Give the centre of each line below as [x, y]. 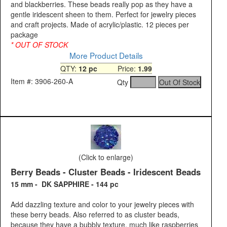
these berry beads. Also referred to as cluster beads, [95, 215]
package [24, 35]
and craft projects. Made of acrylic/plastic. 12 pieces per [100, 25]
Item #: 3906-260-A [42, 81]
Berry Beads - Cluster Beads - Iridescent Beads [106, 172]
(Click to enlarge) [106, 157]
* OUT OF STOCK [40, 45]
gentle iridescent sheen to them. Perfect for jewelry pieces [103, 14]
